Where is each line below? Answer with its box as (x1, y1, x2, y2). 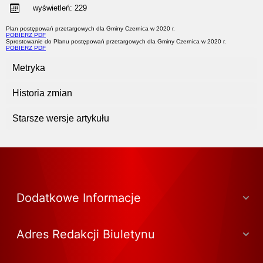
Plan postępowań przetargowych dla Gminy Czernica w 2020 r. (6, 25, 175, 32)
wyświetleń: (23, 4, 75, 12)
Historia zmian (12, 88, 72, 98)
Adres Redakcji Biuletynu (16, 227, 155, 241)
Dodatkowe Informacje (16, 191, 141, 205)
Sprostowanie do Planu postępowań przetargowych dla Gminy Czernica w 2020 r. (6, 38, 226, 45)
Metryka (12, 63, 45, 73)
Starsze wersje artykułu (12, 113, 109, 123)
